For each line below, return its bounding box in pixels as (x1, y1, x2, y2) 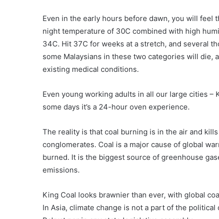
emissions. (43, 165, 80, 175)
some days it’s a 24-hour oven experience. (43, 102, 190, 112)
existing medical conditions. (43, 65, 139, 74)
